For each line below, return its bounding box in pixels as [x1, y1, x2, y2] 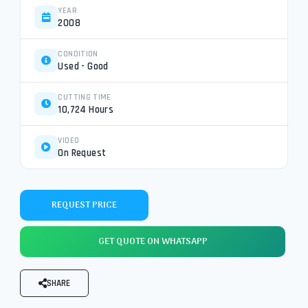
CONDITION [58, 49, 98, 59]
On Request [58, 147, 107, 159]
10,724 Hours [58, 104, 114, 116]
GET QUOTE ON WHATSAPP [98, 234, 208, 249]
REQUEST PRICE [52, 198, 118, 212]
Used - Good [58, 60, 109, 73]
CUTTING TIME [58, 92, 111, 102]
